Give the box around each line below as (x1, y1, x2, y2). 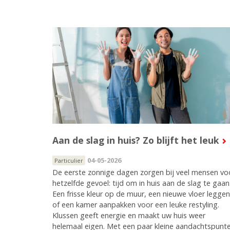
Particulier (54, 156, 83, 164)
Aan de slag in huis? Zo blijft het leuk (52, 133, 219, 146)
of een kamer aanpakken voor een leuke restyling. (52, 199, 219, 209)
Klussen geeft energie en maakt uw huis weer (52, 210, 205, 220)
